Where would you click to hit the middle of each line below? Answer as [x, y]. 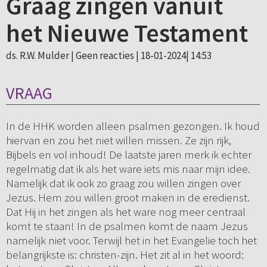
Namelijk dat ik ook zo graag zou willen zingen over [123, 183]
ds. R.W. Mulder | [41, 55]
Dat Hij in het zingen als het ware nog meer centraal [125, 212]
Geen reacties [105, 55]
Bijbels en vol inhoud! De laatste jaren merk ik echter [128, 155]
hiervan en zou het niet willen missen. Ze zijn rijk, [118, 140]
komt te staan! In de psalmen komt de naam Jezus [127, 226]
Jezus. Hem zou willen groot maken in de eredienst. [128, 198]
